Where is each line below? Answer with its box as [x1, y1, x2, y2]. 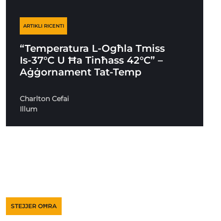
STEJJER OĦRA [11, 202, 57, 210]
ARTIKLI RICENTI [23, 23, 64, 29]
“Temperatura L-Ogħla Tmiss [20, 42, 165, 54]
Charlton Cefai [20, 94, 70, 103]
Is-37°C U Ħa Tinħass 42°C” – [20, 54, 163, 66]
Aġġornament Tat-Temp [20, 66, 142, 78]
